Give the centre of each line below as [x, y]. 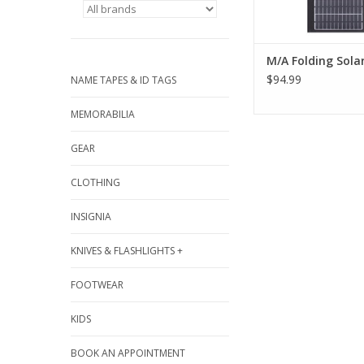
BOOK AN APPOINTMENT [128, 353]
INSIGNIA [91, 217]
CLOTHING [95, 182]
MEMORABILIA [103, 114]
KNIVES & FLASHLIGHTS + [127, 251]
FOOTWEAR [97, 285]
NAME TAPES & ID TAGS [123, 80]
